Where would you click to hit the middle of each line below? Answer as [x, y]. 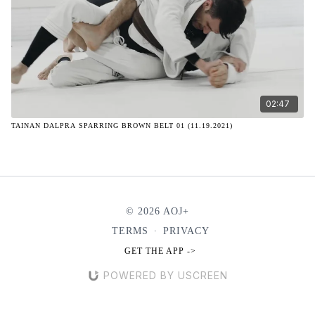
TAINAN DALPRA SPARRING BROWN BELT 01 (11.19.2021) [122, 125]
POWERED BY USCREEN [166, 275]
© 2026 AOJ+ [157, 211]
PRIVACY [186, 231]
